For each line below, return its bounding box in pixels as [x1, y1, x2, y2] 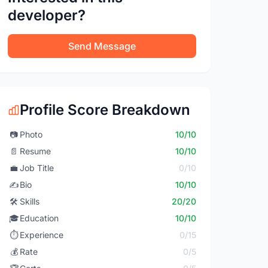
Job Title [20, 163, 54, 173]
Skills [20, 196, 40, 206]
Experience [20, 230, 64, 240]
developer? [8, 7, 86, 24]
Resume [20, 146, 51, 156]
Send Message [68, 40, 136, 52]
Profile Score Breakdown [20, 101, 191, 118]
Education [20, 213, 59, 223]
